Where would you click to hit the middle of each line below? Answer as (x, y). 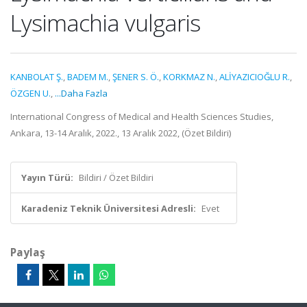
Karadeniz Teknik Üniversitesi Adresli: (109, 208)
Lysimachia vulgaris (105, 23)
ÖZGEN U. (30, 93)
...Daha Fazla (81, 93)
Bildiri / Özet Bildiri (116, 177)
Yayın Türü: (47, 177)
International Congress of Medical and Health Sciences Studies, (142, 116)
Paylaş (28, 252)
